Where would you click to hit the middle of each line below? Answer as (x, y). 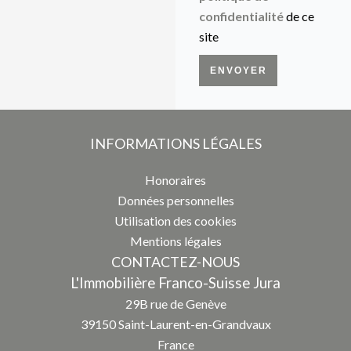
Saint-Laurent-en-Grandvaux (193, 324)
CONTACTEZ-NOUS (175, 262)
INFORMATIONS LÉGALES (175, 143)
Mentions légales (175, 241)
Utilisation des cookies (175, 221)
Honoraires (175, 180)
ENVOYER (238, 71)
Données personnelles (175, 200)
